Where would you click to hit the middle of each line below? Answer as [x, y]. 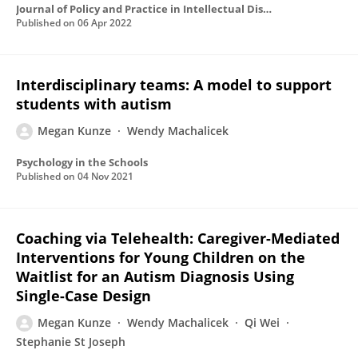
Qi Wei [262, 322]
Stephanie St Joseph [71, 342]
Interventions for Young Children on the [161, 257]
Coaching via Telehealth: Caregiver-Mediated [178, 238]
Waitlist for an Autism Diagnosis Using [155, 276]
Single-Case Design [84, 296]
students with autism [94, 104]
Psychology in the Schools [82, 162]
